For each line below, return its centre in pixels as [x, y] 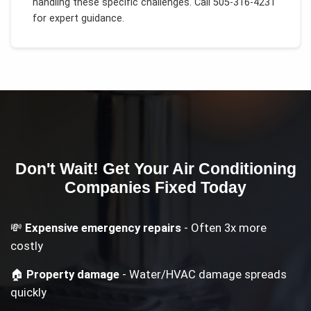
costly [27, 245]
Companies [108, 188]
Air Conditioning [234, 169]
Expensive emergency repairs [103, 227]
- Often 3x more [224, 227]
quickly [29, 292]
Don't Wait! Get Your [93, 169]
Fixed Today [199, 188]
